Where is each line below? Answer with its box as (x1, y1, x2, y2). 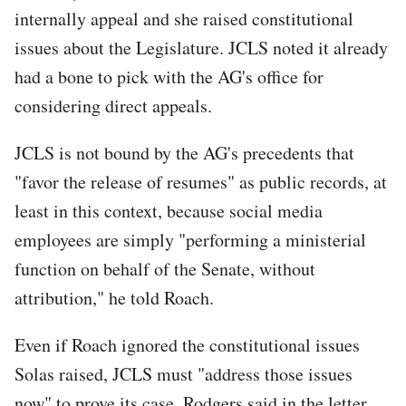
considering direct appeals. (14, 92, 212, 118)
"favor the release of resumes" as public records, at (14, 169, 387, 194)
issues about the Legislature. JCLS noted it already (14, 34, 388, 60)
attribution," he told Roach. (14, 285, 214, 310)
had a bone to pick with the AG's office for (14, 63, 324, 89)
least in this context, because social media (14, 198, 323, 223)
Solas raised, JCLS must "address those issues (14, 361, 353, 386)
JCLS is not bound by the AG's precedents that (14, 140, 354, 165)
